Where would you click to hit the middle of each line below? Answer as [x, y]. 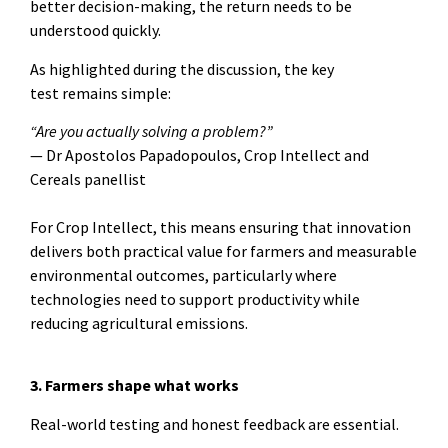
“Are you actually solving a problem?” [151, 131]
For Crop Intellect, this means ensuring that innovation [220, 227]
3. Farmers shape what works [134, 385]
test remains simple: [100, 92]
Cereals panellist [88, 179]
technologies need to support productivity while [195, 299]
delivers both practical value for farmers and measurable [223, 251]
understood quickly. [95, 30]
